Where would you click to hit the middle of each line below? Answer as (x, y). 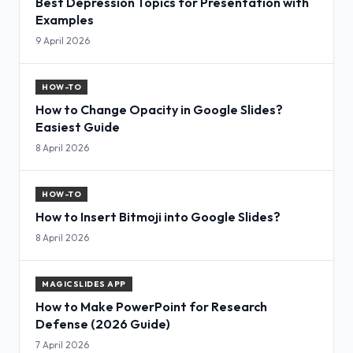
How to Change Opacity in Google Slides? (159, 110)
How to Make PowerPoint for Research (151, 307)
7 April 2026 (62, 345)
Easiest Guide (78, 127)
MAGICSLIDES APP (84, 284)
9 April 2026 (63, 41)
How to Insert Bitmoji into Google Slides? (158, 217)
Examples (65, 20)
